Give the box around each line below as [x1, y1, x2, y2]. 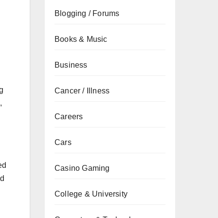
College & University [54, 190, 127, 198]
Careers [54, 112, 83, 121]
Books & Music [54, 35, 108, 43]
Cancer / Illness [54, 87, 110, 95]
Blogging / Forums [54, 9, 120, 18]
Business [54, 61, 88, 69]
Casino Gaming [54, 164, 110, 172]
